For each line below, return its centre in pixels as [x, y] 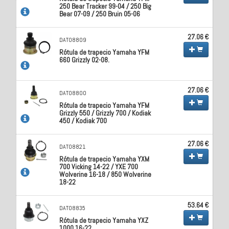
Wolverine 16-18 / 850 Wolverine [106, 174]
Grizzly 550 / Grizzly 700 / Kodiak [105, 113]
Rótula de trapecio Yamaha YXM [105, 159]
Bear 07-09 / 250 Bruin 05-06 [100, 14]
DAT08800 [73, 93]
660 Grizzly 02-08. [85, 60]
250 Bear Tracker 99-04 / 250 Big [106, 6]
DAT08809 [73, 40]
